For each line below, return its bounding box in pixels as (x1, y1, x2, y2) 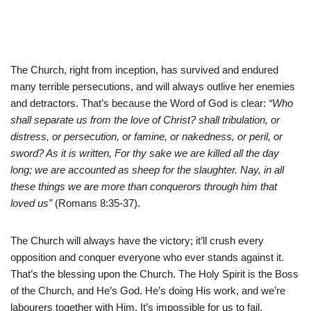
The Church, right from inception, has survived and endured (10, 63, 278, 76)
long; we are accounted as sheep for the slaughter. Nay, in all (10, 163, 284, 176)
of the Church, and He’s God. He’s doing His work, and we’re (10, 284, 285, 296)
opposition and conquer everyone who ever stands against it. (10, 251, 284, 263)
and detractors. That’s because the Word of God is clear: (10, 96, 269, 109)
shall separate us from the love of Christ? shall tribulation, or (10, 113, 280, 126)
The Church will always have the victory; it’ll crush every (10, 234, 264, 246)
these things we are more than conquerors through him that (10, 180, 277, 192)
